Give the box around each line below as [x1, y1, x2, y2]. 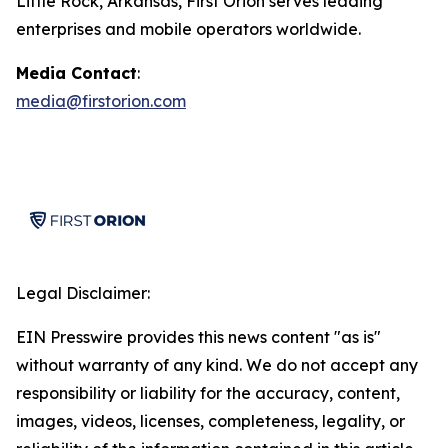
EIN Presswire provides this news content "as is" [16, 327, 381, 347]
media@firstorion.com [16, 91, 186, 111]
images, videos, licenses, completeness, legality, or [16, 411, 405, 431]
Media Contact [16, 63, 137, 83]
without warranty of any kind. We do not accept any [16, 355, 418, 375]
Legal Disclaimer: [16, 283, 150, 303]
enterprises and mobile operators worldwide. [16, 19, 365, 39]
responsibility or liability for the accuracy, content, [16, 383, 400, 403]
